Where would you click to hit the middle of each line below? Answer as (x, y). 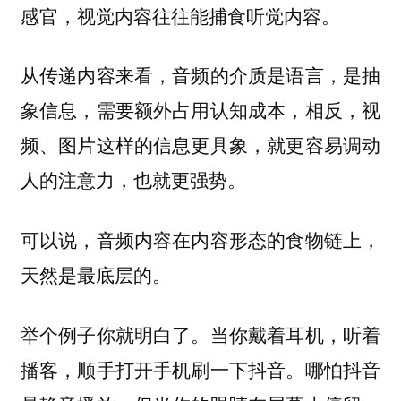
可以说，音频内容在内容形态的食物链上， (200, 239)
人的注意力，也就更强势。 (133, 179)
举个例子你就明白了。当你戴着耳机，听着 (200, 333)
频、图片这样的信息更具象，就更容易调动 (200, 145)
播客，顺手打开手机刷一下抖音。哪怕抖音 (200, 368)
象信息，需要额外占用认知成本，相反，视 (200, 110)
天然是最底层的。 (95, 274)
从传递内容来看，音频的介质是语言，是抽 (200, 75)
